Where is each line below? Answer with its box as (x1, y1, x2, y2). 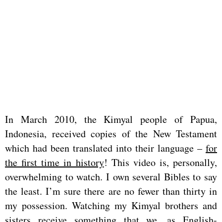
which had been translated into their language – (5, 141, 206, 155)
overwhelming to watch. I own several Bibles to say (5, 169, 217, 183)
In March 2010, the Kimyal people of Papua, (5, 112, 217, 126)
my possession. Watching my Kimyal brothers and (5, 198, 217, 212)
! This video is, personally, (104, 155, 217, 169)
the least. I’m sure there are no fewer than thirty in (5, 184, 217, 198)
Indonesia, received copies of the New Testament (5, 126, 217, 140)
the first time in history (5, 155, 104, 169)
